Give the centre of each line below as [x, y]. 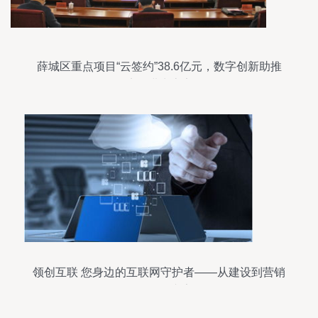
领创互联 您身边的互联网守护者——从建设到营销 [159, 272]
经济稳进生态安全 [159, 84]
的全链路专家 [159, 290]
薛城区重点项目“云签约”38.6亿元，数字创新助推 [159, 66]
